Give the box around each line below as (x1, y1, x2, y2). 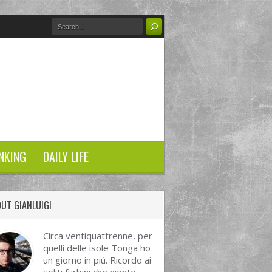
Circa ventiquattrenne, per (43, 229, 152, 242)
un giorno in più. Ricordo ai (43, 254, 151, 266)
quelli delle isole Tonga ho (43, 242, 151, 254)
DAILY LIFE (43, 148, 89, 166)
